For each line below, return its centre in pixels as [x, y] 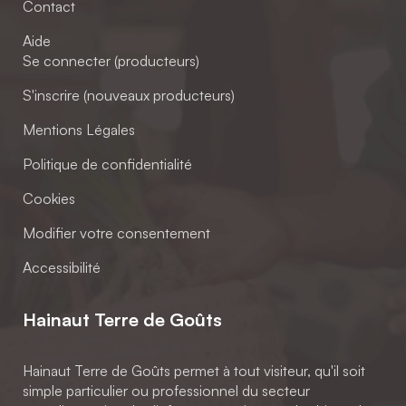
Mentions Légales [79, 129]
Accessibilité [62, 267]
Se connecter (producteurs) [111, 60]
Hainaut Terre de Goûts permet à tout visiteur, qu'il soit [194, 370]
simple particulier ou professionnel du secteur [166, 390]
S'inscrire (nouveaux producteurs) [129, 95]
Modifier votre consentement [116, 232]
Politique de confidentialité [107, 164]
